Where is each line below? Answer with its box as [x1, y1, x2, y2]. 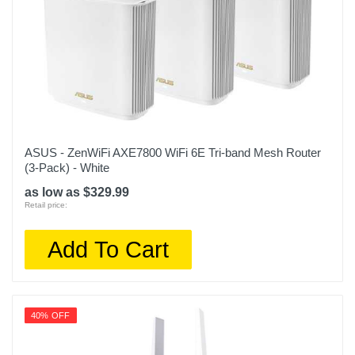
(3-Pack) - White [25, 161, 109, 174]
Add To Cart [48, 236, 170, 262]
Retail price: [25, 200, 67, 209]
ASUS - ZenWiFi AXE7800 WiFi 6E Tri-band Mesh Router [25, 146, 321, 159]
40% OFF [31, 311, 71, 320]
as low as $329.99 [25, 185, 129, 199]
